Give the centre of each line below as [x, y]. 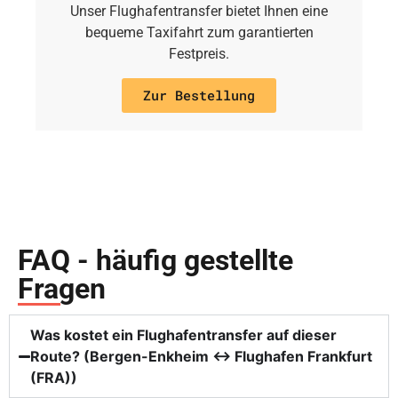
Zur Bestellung [199, 96]
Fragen [62, 289]
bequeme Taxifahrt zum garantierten [199, 33]
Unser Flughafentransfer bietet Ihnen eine [199, 12]
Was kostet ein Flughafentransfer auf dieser [184, 335]
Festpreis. [199, 54]
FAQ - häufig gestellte [155, 261]
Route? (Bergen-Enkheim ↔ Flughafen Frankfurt [202, 357]
